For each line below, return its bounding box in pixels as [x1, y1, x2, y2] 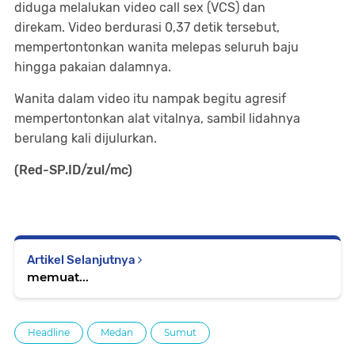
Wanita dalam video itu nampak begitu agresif [14, 91, 286, 106]
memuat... [27, 269, 89, 284]
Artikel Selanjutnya [27, 253, 138, 267]
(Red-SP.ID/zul [14, 162, 105, 177]
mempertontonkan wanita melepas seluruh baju [14, 40, 299, 55]
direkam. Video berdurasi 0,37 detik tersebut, [14, 20, 280, 35]
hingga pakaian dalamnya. [14, 59, 171, 74]
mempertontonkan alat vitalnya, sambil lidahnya [14, 111, 300, 126]
